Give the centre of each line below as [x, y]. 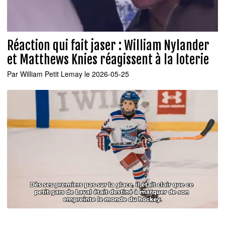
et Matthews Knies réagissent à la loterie [108, 60]
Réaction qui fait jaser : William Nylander [108, 46]
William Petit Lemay [51, 74]
